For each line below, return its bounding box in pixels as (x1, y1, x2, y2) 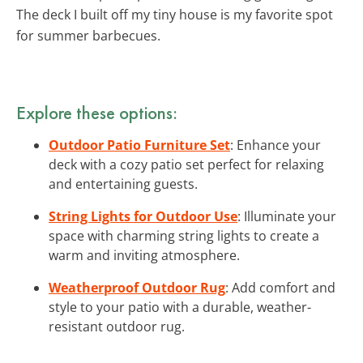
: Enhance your (230, 135, 321, 154)
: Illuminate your (237, 207, 336, 225)
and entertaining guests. (49, 174, 198, 193)
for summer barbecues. (16, 26, 160, 45)
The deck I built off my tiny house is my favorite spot (16, 5, 333, 23)
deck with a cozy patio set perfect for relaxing (49, 155, 324, 173)
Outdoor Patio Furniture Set (49, 135, 230, 154)
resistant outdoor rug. (49, 317, 185, 335)
